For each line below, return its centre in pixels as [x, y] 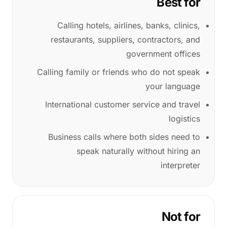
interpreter [180, 165]
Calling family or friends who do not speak [119, 72]
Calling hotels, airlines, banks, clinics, [129, 25]
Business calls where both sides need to [124, 137]
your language [173, 86]
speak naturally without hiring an [138, 151]
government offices [163, 54]
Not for [181, 217]
